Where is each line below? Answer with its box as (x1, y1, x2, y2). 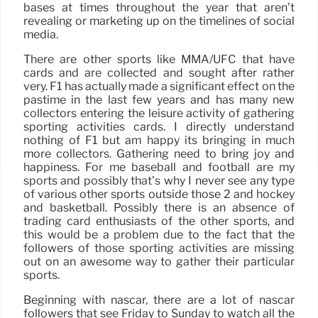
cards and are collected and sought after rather (23, 65, 295, 79)
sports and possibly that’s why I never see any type (23, 173, 295, 187)
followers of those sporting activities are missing (23, 241, 295, 255)
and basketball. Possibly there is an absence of (23, 200, 295, 214)
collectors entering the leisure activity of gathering (23, 106, 295, 120)
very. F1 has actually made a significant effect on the (23, 79, 295, 93)
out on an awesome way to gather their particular (23, 254, 295, 268)
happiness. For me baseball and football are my (23, 160, 295, 174)
